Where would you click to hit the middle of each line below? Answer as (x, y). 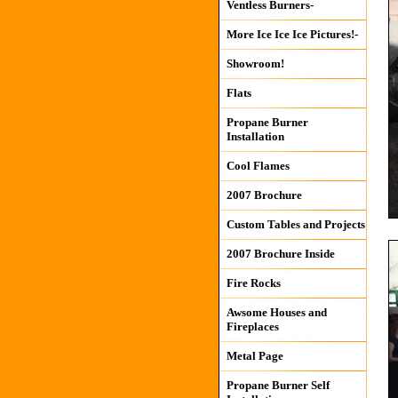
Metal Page (255, 356)
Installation (255, 136)
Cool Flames (258, 166)
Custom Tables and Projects (295, 224)
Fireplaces (252, 326)
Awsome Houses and (276, 312)
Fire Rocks (253, 283)
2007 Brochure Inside (280, 254)
